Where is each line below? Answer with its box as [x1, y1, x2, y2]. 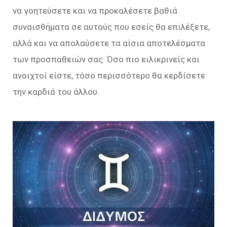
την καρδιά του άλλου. [13, 87, 99, 97]
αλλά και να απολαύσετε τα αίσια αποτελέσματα [13, 38, 205, 49]
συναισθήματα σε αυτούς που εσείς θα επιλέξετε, [13, 22, 210, 32]
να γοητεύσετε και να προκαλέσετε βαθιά [13, 6, 177, 16]
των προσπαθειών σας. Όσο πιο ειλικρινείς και [13, 54, 200, 65]
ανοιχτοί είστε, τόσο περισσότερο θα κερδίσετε [13, 70, 205, 81]
